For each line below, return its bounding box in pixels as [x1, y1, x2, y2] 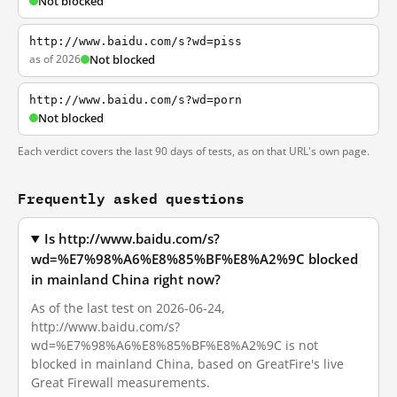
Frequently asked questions [18, 186, 245, 210]
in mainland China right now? [31, 271, 221, 288]
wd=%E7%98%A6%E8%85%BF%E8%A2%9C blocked [31, 251, 358, 268]
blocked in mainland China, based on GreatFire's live [31, 355, 344, 372]
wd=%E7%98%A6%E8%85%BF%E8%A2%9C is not [31, 337, 318, 354]
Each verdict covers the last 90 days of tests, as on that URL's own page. [18, 144, 370, 159]
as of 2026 [29, 51, 81, 66]
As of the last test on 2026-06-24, [31, 300, 225, 316]
